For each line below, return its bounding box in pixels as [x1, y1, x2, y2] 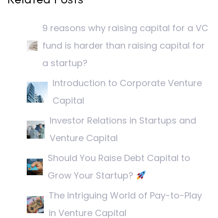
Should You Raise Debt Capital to [48, 152, 191, 164]
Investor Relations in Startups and [50, 114, 197, 127]
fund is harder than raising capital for [42, 39, 205, 52]
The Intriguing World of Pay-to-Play [48, 189, 202, 202]
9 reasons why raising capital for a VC [42, 22, 209, 35]
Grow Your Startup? [48, 169, 136, 182]
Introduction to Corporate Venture [53, 77, 202, 90]
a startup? [42, 57, 88, 70]
